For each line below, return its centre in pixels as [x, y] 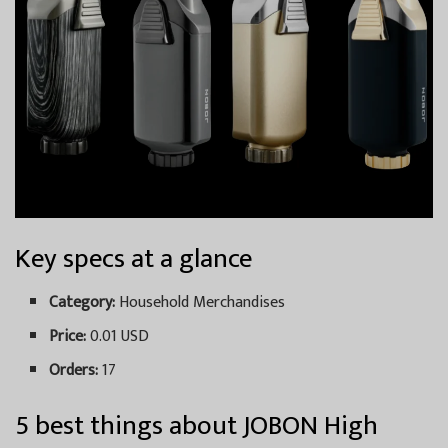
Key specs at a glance [133, 258]
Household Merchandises [200, 303]
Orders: [74, 371]
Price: [68, 337]
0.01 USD [118, 337]
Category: [82, 303]
